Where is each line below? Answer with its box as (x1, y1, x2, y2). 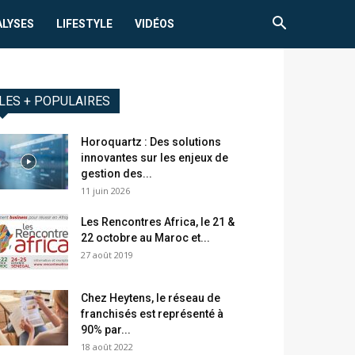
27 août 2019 (81, 249, 133, 261)
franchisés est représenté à (81, 307, 223, 321)
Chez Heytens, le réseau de (81, 292, 220, 305)
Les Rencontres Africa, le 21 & (81, 216, 235, 229)
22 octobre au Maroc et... (81, 231, 210, 245)
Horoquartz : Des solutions (81, 136, 221, 149)
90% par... (81, 323, 131, 337)
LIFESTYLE (56, 17, 113, 30)
